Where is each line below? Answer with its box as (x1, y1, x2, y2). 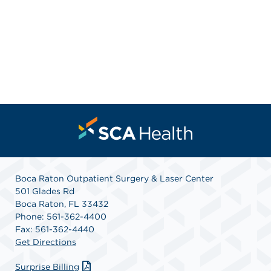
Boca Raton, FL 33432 (15, 198, 108, 209)
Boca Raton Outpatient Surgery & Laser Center (15, 173, 214, 183)
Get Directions (15, 237, 76, 247)
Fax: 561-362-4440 (15, 224, 94, 234)
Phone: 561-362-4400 (15, 211, 106, 221)
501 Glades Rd (15, 186, 74, 196)
